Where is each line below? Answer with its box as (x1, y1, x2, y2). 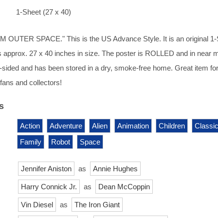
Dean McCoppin (98, 182, 150, 191)
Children (159, 121, 185, 130)
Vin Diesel (21, 200, 53, 209)
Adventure (50, 121, 82, 130)
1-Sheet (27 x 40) (16, 8, 71, 16)
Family (20, 137, 41, 146)
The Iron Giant (74, 200, 120, 209)
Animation (117, 121, 149, 130)
